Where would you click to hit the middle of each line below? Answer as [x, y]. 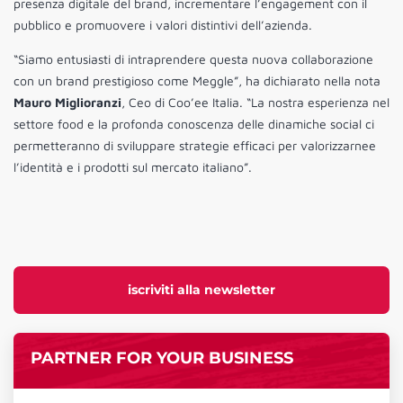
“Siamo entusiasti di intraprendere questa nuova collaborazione [193, 59]
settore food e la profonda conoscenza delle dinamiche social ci [194, 124]
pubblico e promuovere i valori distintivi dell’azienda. [163, 25]
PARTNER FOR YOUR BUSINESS [161, 357]
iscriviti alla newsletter [201, 290]
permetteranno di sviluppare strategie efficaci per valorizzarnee [195, 146]
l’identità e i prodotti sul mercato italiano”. [133, 167]
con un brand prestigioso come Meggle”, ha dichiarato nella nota [197, 81]
